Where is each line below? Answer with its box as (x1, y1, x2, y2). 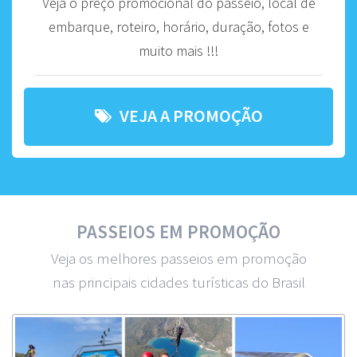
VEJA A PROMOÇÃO (119, 104, 263, 127)
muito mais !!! (139, 41, 218, 60)
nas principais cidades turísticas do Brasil (52, 272, 305, 292)
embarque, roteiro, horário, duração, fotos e (48, 17, 309, 36)
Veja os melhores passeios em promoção (50, 248, 307, 268)
